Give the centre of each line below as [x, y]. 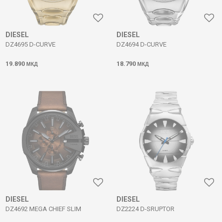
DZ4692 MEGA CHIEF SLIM [43, 209]
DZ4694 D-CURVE [141, 44]
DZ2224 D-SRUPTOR [145, 209]
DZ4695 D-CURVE [30, 44]
